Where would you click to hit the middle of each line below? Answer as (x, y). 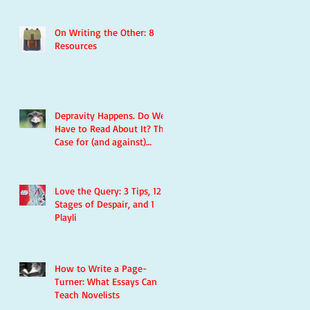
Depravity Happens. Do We (110, 115)
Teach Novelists (87, 294)
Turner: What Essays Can (106, 281)
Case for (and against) (100, 142)
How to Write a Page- (101, 268)
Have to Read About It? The (112, 128)
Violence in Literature (100, 155)
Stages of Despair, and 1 (104, 204)
